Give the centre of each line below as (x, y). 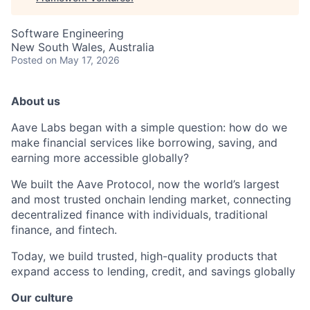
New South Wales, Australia (83, 47)
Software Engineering (67, 33)
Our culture (42, 298)
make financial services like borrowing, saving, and (144, 143)
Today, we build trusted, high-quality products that (144, 256)
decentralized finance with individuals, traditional (139, 215)
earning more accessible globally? (100, 158)
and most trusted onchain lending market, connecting (151, 199)
